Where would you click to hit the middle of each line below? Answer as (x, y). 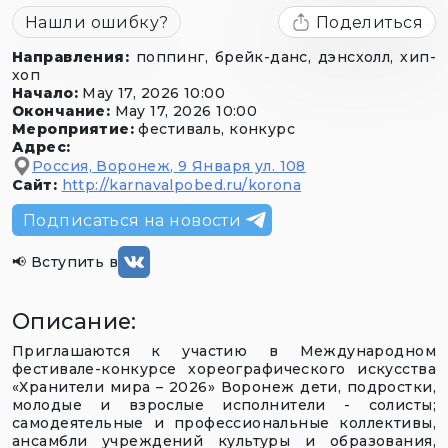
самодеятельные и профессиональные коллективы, (224, 423)
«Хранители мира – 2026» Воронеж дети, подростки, (224, 387)
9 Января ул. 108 (242, 166)
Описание (72, 321)
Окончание (59, 110)
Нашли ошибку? (97, 22)
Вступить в (74, 262)
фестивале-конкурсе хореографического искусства (224, 369)
